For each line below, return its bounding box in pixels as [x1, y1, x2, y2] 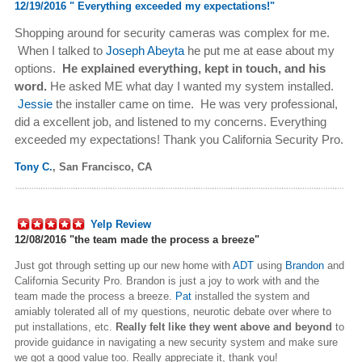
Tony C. [15, 160, 53, 173]
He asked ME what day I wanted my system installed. [47, 78, 334, 93]
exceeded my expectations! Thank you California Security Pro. [15, 132, 343, 146]
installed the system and [192, 289, 309, 302]
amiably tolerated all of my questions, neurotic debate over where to [15, 305, 331, 318]
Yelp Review [87, 217, 151, 230]
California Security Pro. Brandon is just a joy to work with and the [15, 274, 319, 287]
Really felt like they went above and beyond [116, 320, 332, 333]
